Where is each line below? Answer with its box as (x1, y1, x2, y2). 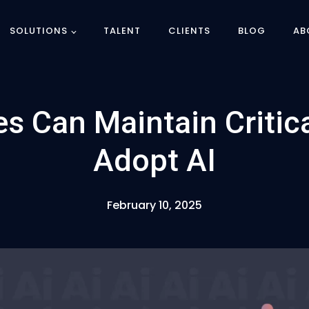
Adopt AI (93, 142, 216, 179)
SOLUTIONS (10, 24, 68, 37)
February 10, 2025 (107, 197, 202, 213)
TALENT (103, 24, 141, 37)
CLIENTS (168, 24, 210, 37)
